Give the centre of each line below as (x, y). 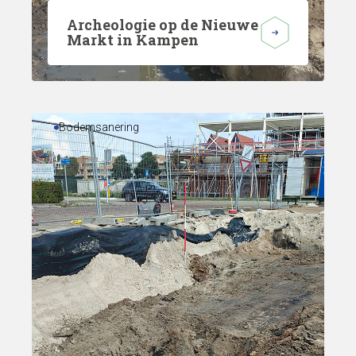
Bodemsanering (99, 127)
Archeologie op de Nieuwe (163, 25)
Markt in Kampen (133, 40)
